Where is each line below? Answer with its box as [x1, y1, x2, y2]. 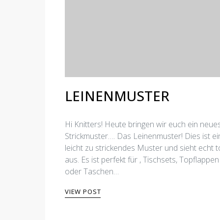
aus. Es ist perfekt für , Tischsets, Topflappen [65, 154, 219, 165]
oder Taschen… [65, 166, 119, 177]
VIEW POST [65, 187, 101, 196]
